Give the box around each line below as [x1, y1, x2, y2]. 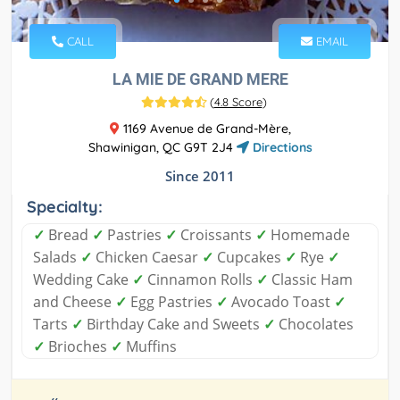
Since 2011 [165, 167, 235, 186]
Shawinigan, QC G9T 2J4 [87, 139, 237, 156]
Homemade [267, 225, 350, 246]
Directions [248, 139, 312, 156]
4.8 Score [213, 95, 262, 110]
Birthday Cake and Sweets [83, 314, 263, 335]
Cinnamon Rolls [144, 270, 256, 290]
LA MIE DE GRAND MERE [112, 70, 288, 89]
